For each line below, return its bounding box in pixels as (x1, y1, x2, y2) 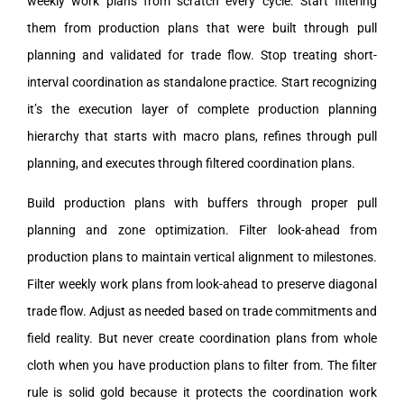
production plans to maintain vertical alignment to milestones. (27, 249, 377, 264)
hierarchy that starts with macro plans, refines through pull (27, 128, 377, 143)
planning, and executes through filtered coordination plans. (27, 155, 355, 170)
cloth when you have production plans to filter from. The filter (27, 357, 377, 372)
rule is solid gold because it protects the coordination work (27, 384, 377, 399)
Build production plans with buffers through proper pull (27, 195, 377, 210)
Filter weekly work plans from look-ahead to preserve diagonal (27, 276, 377, 291)
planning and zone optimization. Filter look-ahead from (27, 222, 377, 237)
